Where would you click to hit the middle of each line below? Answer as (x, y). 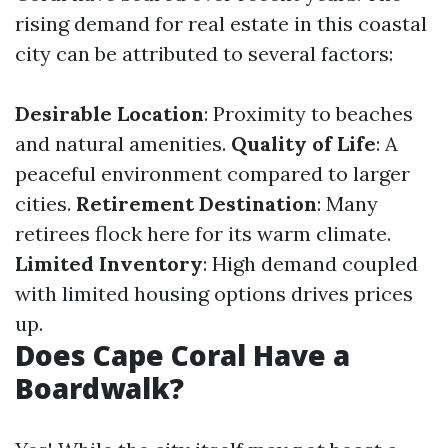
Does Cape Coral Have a (182, 355)
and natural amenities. (123, 143)
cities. (45, 203)
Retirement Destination (196, 203)
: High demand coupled (310, 263)
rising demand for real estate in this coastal (221, 23)
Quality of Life (303, 143)
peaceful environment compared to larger (212, 173)
